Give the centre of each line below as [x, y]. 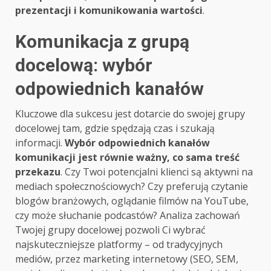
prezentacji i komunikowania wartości [109, 11]
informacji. [40, 143]
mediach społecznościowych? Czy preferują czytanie [132, 187]
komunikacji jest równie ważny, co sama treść [127, 158]
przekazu [38, 172]
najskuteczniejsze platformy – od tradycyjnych [119, 245]
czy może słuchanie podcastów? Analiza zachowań [128, 216]
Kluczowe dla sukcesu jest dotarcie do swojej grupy [130, 114]
